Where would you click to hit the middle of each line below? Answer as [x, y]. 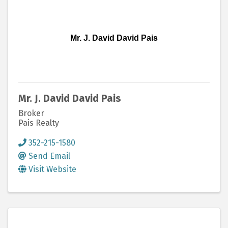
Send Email [49, 156]
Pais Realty [39, 123]
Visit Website [52, 169]
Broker [31, 113]
